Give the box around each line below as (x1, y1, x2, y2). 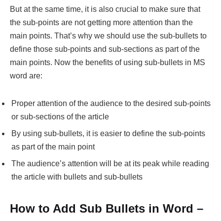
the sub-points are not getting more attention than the (10, 18, 193, 27)
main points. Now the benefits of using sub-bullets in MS (10, 58, 205, 67)
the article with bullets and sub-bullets (11, 173, 143, 182)
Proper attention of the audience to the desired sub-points (11, 99, 211, 108)
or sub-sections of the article (11, 112, 109, 121)
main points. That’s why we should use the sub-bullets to (10, 32, 207, 40)
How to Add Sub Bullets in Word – (10, 201, 203, 215)
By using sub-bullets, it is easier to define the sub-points (11, 129, 205, 138)
